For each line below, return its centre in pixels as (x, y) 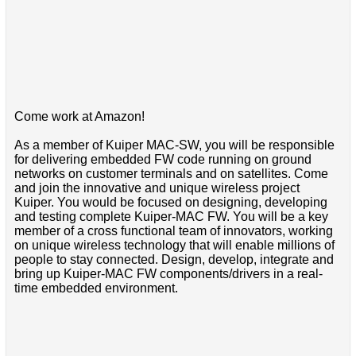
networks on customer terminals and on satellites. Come (171, 173)
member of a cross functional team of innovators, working (173, 230)
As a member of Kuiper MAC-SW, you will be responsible (174, 145)
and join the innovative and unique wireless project (157, 188)
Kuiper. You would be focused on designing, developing (170, 202)
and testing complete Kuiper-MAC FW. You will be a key (171, 216)
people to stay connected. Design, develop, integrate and (174, 259)
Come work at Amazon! (79, 116)
